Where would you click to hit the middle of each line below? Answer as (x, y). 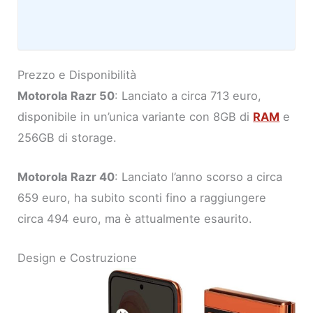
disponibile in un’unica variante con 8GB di (136, 116)
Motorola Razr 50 (66, 95)
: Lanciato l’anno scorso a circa (199, 176)
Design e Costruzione (78, 258)
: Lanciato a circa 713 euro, (188, 95)
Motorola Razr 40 (66, 176)
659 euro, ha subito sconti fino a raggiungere (142, 197)
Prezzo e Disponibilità (77, 74)
